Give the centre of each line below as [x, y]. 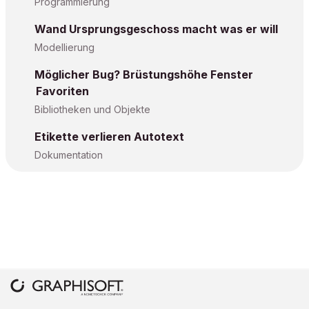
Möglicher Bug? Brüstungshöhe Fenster [144, 74]
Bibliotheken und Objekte [92, 109]
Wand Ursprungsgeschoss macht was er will [156, 29]
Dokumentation [69, 155]
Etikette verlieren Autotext [109, 137]
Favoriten [62, 91]
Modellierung [64, 47]
